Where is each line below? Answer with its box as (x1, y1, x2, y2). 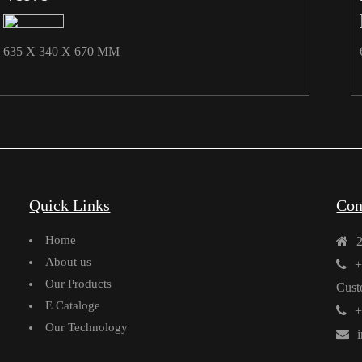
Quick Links (29, 196, 111, 214)
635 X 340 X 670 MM (2, 44, 120, 58)
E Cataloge (45, 298, 101, 312)
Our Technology (45, 320, 128, 334)
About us (45, 255, 92, 268)
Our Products (45, 276, 112, 290)
